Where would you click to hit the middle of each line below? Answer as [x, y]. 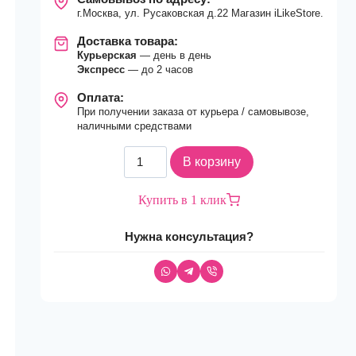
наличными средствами [135, 126]
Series [139, 269]
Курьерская [109, 55]
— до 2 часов [161, 70]
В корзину [212, 162]
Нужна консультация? [189, 236]
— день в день [176, 55]
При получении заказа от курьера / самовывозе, [193, 112]
